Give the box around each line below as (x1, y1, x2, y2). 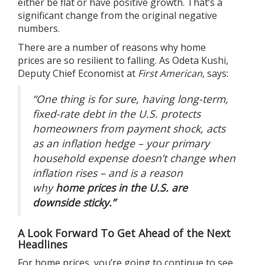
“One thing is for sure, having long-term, (33, 91, 228, 106)
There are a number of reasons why (18, 40, 180, 54)
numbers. (18, 21, 60, 35)
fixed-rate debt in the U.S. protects (33, 106, 201, 121)
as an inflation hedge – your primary (33, 135, 209, 150)
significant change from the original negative (18, 8, 217, 22)
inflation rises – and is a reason (33, 165, 183, 180)
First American (138, 66, 202, 80)
